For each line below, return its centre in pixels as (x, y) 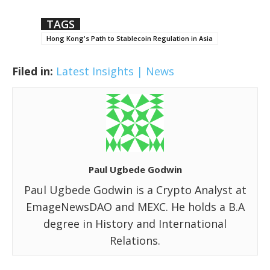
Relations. (135, 241)
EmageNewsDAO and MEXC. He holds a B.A (135, 207)
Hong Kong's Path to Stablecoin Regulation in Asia (130, 39)
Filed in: (33, 71)
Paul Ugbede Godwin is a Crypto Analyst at (135, 190)
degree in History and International (135, 224)
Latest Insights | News (115, 71)
